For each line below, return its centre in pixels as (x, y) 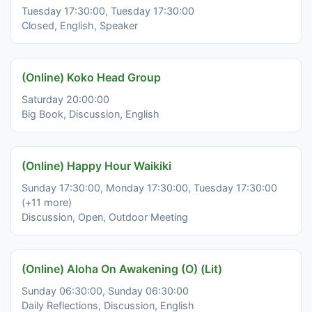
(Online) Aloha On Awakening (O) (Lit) (122, 269)
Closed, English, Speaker (80, 26)
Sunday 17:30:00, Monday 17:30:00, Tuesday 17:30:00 (149, 188)
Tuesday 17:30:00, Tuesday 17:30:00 (108, 11)
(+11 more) (47, 203)
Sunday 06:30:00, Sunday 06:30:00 (105, 291)
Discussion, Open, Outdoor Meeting (105, 217)
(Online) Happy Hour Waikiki (96, 166)
